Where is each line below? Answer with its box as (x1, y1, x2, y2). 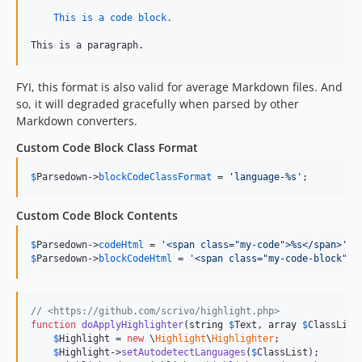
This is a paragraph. (31, 40, 144, 51)
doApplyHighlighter (82, 319, 183, 330)
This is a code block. (53, 12, 172, 23)
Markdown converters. (16, 113, 137, 128)
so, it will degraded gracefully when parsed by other (16, 96, 299, 112)
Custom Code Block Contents (16, 208, 178, 223)
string (189, 319, 223, 330)
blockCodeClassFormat (99, 171, 212, 183)
